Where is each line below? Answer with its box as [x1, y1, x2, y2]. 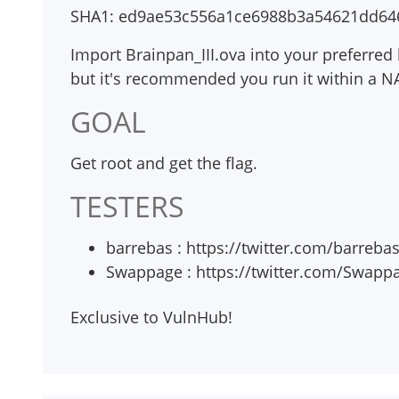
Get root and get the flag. [70, 152, 257, 174]
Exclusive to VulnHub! [70, 306, 232, 328]
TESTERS [70, 187, 184, 225]
